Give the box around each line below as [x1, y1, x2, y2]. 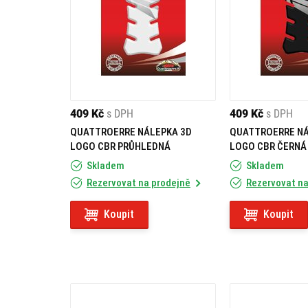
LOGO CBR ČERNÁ [230, 140, 307, 153]
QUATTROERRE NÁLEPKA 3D [70, 126, 192, 138]
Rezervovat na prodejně [87, 177, 190, 189]
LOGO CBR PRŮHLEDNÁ [70, 140, 170, 153]
